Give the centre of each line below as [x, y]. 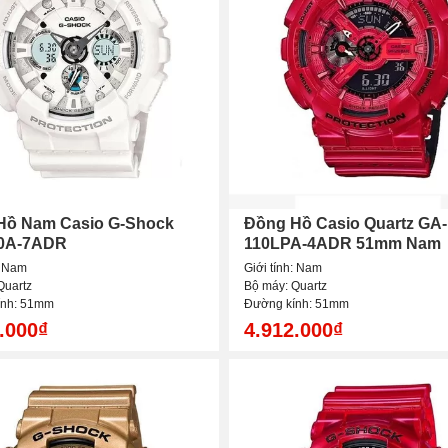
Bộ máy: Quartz [285, 286]
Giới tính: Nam [283, 268]
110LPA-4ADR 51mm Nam [342, 244]
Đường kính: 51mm [296, 304]
